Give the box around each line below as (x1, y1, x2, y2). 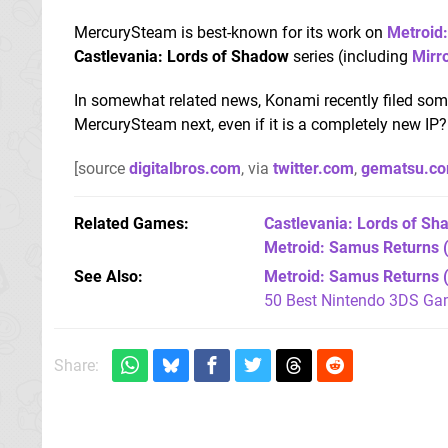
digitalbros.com (129, 158, 241, 178)
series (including (289, 46, 412, 66)
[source (74, 158, 129, 178)
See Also (74, 266, 138, 286)
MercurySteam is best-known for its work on (74, 22, 387, 42)
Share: (54, 355, 99, 375)
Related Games (74, 213, 184, 233)
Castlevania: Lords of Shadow (74, 46, 289, 66)
